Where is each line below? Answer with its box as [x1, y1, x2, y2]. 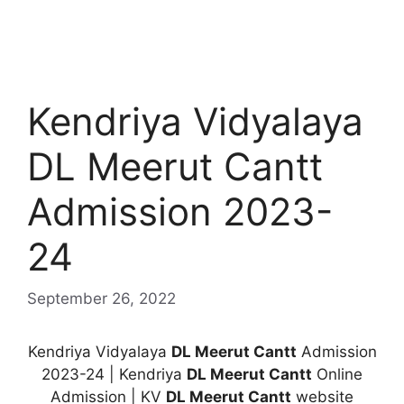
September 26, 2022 [27, 289, 176, 308]
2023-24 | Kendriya [41, 364, 187, 383]
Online [312, 364, 363, 383]
